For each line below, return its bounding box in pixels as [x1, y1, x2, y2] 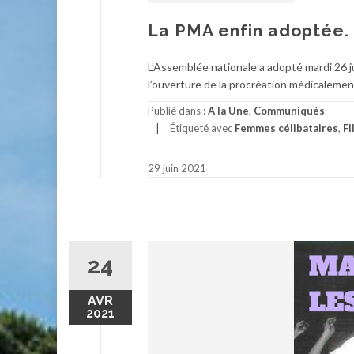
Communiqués [254, 104, 325, 117]
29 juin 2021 [148, 161, 206, 175]
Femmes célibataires [235, 122, 338, 134]
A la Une [208, 104, 249, 117]
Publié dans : [148, 104, 208, 117]
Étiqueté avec [170, 122, 235, 134]
